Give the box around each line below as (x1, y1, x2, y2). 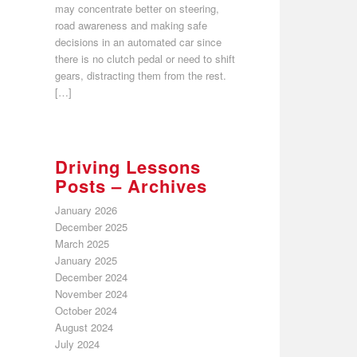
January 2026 (54, 202, 117, 218)
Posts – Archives (54, 172, 207, 198)
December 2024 (54, 269, 127, 284)
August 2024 (54, 319, 113, 335)
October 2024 (54, 302, 117, 318)
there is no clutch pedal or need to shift (54, 50, 235, 66)
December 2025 (54, 218, 127, 234)
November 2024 (54, 285, 127, 301)
